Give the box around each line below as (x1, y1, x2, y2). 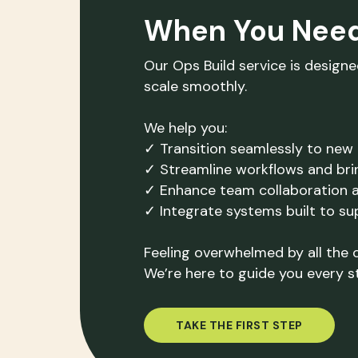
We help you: (144, 118, 227, 137)
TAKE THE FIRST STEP (176, 318, 303, 332)
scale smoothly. (144, 77, 247, 96)
